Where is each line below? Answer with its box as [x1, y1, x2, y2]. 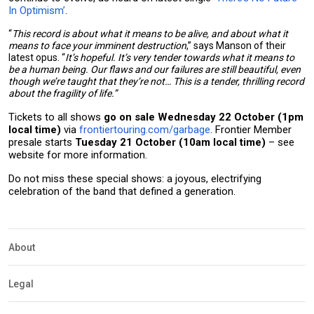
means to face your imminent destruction [8, 40, 186, 51]
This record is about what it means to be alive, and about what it [12, 28, 288, 39]
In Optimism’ [8, 4, 65, 17]
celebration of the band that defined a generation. [8, 185, 235, 198]
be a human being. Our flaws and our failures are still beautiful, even [8, 64, 301, 75]
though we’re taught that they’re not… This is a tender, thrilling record [8, 76, 304, 87]
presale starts [8, 136, 75, 149]
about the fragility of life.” [8, 88, 117, 99]
